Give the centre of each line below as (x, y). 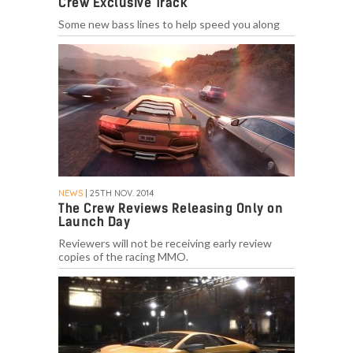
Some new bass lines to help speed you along (169, 24)
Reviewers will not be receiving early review (165, 243)
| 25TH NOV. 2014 (118, 193)
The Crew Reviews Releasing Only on (171, 209)
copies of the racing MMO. (123, 257)
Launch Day (94, 222)
